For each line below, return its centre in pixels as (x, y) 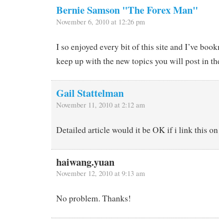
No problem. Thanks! (94, 198)
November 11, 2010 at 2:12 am (101, 105)
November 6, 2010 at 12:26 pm (101, 22)
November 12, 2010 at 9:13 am (101, 173)
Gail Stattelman (90, 93)
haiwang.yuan (85, 162)
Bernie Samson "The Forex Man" (127, 10)
